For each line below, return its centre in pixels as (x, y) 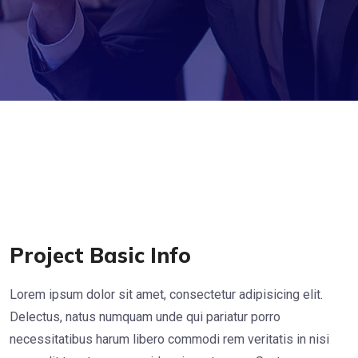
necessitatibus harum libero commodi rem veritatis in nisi (169, 339)
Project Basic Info (100, 255)
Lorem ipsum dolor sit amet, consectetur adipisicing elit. (166, 294)
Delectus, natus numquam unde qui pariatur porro (145, 316)
